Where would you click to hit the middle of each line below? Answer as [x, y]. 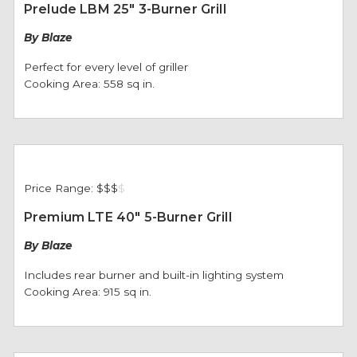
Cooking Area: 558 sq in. [89, 84]
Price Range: [60, 188]
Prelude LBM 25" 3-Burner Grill [125, 9]
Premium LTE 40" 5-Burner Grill [127, 217]
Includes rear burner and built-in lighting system [153, 275]
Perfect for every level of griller [106, 67]
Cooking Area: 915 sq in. [87, 292]
